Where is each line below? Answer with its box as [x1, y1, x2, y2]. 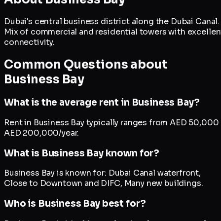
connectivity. [4, 37, 55, 48]
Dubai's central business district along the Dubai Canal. [4, 16, 220, 27]
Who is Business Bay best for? [4, 198, 146, 210]
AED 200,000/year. [4, 127, 79, 138]
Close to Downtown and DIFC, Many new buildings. [4, 178, 203, 189]
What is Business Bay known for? [4, 147, 160, 159]
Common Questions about [4, 57, 167, 73]
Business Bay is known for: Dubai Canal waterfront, [4, 168, 201, 179]
